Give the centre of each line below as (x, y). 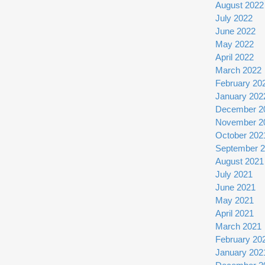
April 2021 (235, 214)
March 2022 (238, 70)
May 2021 (235, 201)
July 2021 (234, 174)
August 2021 (240, 161)
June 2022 (235, 31)
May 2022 (235, 44)
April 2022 (235, 57)
